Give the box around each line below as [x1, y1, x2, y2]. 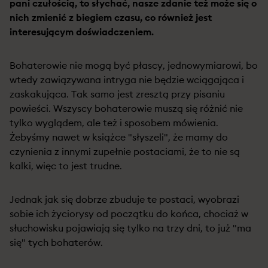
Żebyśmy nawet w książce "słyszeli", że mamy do [10, 131, 228, 143]
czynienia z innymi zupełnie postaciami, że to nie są [10, 145, 240, 157]
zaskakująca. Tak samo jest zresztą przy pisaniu [10, 88, 225, 100]
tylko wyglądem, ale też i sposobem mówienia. [10, 117, 218, 129]
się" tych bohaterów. [10, 236, 103, 248]
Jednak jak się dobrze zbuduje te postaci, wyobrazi [10, 193, 239, 205]
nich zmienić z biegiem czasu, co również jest [10, 11, 212, 23]
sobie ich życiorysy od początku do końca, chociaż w [10, 208, 248, 220]
